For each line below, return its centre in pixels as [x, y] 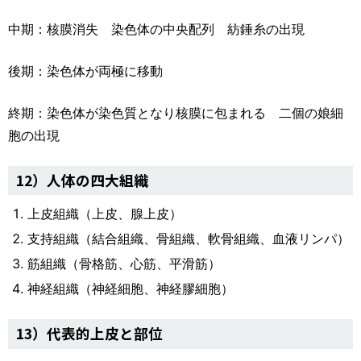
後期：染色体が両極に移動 [85, 71]
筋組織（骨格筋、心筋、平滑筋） [124, 264]
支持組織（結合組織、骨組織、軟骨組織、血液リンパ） [189, 239]
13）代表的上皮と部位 [89, 334]
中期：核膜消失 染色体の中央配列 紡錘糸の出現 [156, 29]
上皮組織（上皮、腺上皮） [105, 214]
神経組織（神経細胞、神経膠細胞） [131, 289]
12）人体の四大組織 [82, 180]
